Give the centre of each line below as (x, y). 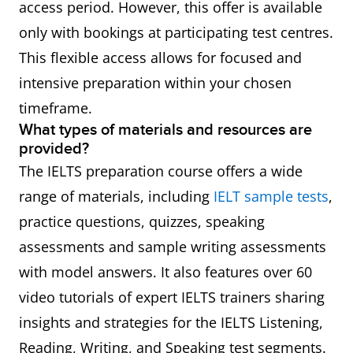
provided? (54, 149)
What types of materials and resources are (165, 130)
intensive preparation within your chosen (155, 83)
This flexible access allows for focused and (160, 58)
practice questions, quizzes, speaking (142, 221)
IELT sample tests (271, 196)
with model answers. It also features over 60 (165, 272)
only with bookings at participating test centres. (176, 32)
